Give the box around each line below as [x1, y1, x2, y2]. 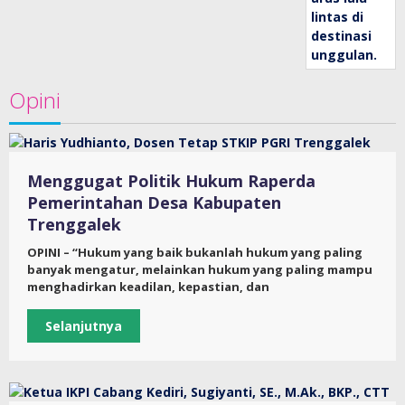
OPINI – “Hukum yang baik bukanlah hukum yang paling [27, 244, 363, 261]
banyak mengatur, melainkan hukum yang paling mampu [27, 261, 372, 278]
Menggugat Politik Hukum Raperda [27, 170, 316, 193]
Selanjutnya [45, 317, 122, 335]
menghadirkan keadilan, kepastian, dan [27, 278, 269, 296]
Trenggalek [27, 213, 121, 236]
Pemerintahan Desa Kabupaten [27, 192, 281, 214]
